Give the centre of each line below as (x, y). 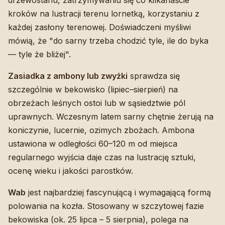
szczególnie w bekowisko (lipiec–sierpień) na (93, 89)
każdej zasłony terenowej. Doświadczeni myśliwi (99, 27)
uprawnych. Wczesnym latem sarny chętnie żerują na (111, 116)
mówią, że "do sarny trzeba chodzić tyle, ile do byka (108, 40)
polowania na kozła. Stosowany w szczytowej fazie (106, 206)
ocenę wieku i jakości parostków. (71, 171)
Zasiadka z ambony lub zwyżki (68, 76)
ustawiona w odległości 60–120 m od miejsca (93, 143)
